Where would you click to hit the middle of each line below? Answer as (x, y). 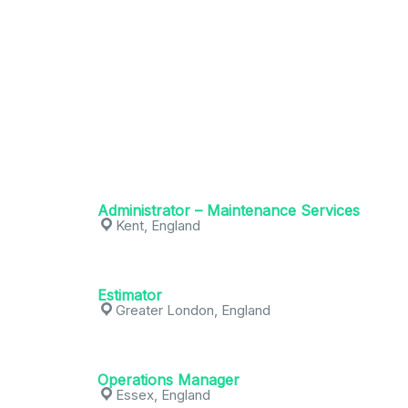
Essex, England (163, 395)
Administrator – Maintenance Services (229, 210)
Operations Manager (168, 380)
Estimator (130, 295)
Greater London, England (193, 310)
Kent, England (158, 225)
